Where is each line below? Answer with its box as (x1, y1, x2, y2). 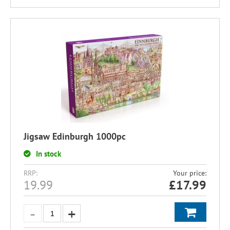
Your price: (173, 168, 206, 178)
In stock (36, 149, 61, 159)
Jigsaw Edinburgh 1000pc (24, 130, 126, 142)
